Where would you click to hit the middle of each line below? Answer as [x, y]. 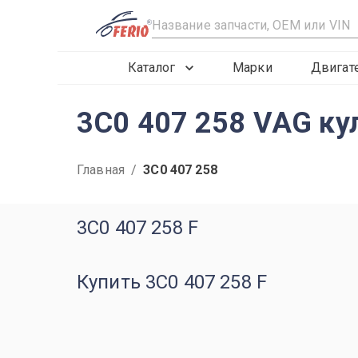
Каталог [151, 68]
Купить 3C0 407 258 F [172, 282]
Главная [101, 170]
